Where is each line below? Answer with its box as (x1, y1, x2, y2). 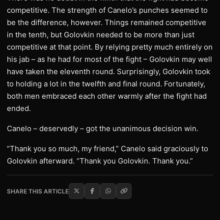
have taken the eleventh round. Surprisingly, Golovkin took (7, 67, 210, 76)
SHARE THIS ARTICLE (7, 187, 69, 195)
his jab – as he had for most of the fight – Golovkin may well (7, 55, 212, 64)
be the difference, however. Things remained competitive (7, 18, 206, 27)
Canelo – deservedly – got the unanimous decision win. (7, 124, 198, 133)
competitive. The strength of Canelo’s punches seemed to (7, 5, 208, 15)
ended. (7, 104, 31, 113)
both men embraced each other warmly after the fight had (7, 91, 207, 101)
